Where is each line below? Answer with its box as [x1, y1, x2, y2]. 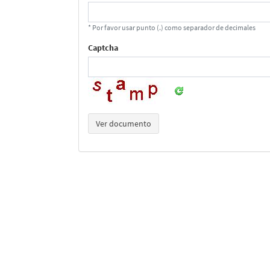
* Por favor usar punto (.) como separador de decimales [88, 23, 256, 32]
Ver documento [96, 118, 151, 129]
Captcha [88, 42, 118, 53]
